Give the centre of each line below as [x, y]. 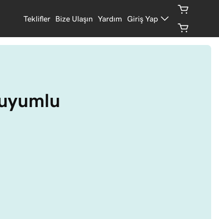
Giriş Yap [143, 19]
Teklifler [37, 19]
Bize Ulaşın [74, 19]
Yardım [110, 19]
